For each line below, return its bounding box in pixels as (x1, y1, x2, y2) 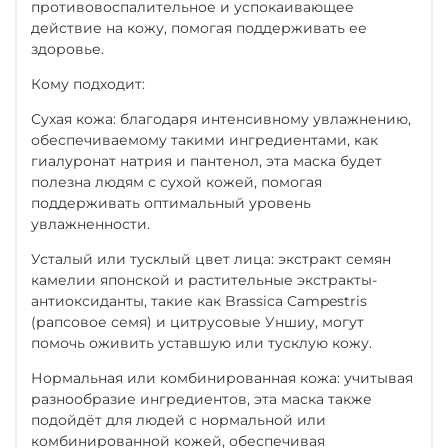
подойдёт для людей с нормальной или (31, 410, 326, 429)
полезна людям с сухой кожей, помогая (31, 172, 322, 191)
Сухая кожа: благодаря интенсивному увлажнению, (31, 109, 411, 128)
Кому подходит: (31, 74, 145, 93)
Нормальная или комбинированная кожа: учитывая (31, 368, 413, 387)
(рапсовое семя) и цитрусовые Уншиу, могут (31, 312, 364, 331)
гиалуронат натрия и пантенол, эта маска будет (31, 151, 382, 170)
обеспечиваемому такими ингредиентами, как (31, 130, 378, 149)
